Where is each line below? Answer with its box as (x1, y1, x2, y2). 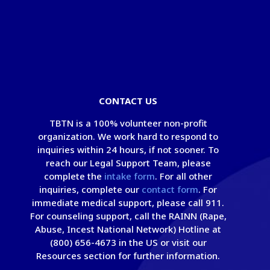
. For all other (155, 169, 213, 182)
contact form (142, 183, 199, 195)
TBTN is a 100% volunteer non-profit (49, 116, 207, 129)
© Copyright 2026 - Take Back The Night (48, 63, 222, 75)
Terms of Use (174, 79, 233, 92)
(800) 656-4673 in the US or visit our (49, 236, 207, 248)
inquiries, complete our (39, 183, 142, 195)
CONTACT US (99, 94, 158, 107)
